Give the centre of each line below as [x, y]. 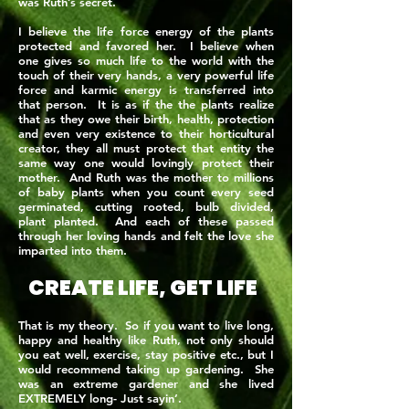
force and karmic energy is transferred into [146, 89]
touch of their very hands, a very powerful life [146, 75]
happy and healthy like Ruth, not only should [146, 340]
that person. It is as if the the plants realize [146, 104]
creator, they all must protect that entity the [146, 148]
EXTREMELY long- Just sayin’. [100, 398]
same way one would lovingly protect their [146, 163]
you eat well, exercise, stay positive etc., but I [146, 354]
